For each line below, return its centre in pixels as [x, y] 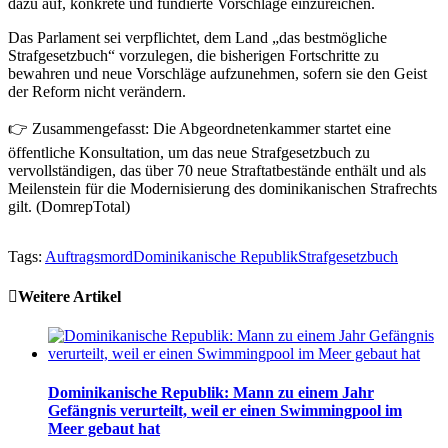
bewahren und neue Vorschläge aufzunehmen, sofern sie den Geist [217, 74]
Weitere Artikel [69, 296]
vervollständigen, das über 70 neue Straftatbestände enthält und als [217, 171]
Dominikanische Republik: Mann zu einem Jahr [211, 393]
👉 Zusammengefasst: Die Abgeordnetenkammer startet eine [199, 129]
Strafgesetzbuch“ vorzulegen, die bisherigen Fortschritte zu [193, 56]
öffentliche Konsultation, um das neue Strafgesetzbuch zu [189, 153]
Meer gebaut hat [104, 429]
